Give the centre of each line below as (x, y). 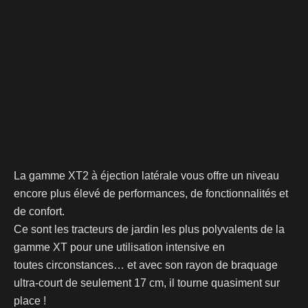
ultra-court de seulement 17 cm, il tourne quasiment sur (147, 283)
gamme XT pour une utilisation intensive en (119, 247)
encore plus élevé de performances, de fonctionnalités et (151, 194)
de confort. (39, 211)
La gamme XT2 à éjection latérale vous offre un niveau (146, 176)
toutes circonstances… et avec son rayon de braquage (146, 265)
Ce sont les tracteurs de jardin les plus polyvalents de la (149, 229)
